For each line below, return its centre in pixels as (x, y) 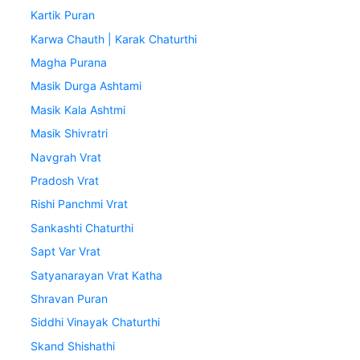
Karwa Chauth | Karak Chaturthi (114, 39)
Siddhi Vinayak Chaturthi (96, 322)
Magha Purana (69, 63)
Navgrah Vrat (66, 157)
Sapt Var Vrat (66, 252)
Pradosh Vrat (65, 181)
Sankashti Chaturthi (82, 227)
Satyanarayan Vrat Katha (97, 275)
